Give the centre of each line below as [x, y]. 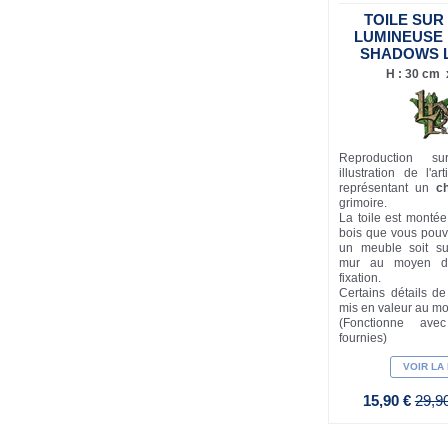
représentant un [387, 188]
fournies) [363, 338]
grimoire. [363, 203]
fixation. [360, 278]
